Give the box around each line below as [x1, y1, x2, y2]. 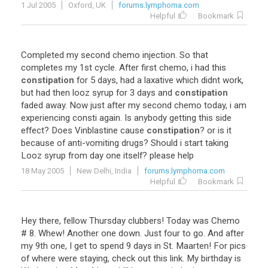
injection [142, 50, 175, 60]
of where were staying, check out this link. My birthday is [21, 253, 241, 264]
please [150, 150, 175, 161]
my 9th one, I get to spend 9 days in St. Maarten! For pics [21, 240, 246, 251]
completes [21, 62, 63, 73]
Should [151, 138, 178, 148]
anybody [134, 112, 167, 123]
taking [205, 138, 229, 148]
